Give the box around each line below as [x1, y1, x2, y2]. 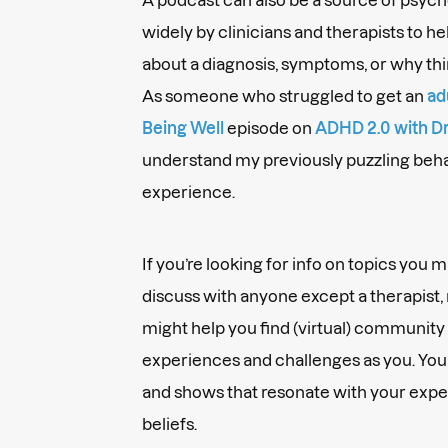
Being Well [142, 118, 224, 137]
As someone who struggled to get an [142, 86, 427, 105]
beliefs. [142, 414, 200, 433]
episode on [224, 118, 315, 137]
